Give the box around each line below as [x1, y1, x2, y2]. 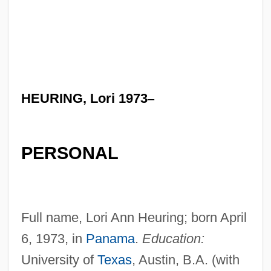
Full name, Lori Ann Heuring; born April [21, 209, 247, 225]
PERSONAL [21, 143, 119, 163]
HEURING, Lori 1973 [21, 90, 148, 106]
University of [21, 252, 97, 267]
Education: [142, 230, 204, 246]
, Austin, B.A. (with [131, 252, 240, 267]
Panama [85, 230, 135, 246]
